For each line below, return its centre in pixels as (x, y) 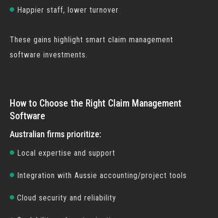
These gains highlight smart (59, 40)
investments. (64, 55)
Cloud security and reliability (67, 198)
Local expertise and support (66, 153)
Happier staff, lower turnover (68, 10)
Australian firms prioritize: (55, 134)
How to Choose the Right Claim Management (96, 103)
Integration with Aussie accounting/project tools (102, 175)
